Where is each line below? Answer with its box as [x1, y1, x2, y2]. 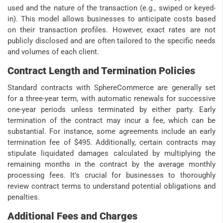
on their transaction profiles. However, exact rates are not [7, 25, 216, 35]
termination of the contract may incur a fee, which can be [7, 116, 216, 125]
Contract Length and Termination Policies [7, 65, 195, 77]
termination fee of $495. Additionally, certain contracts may [7, 138, 216, 147]
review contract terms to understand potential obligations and [7, 182, 216, 191]
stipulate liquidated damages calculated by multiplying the [7, 149, 216, 158]
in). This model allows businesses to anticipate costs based [7, 14, 216, 24]
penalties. [7, 193, 40, 202]
